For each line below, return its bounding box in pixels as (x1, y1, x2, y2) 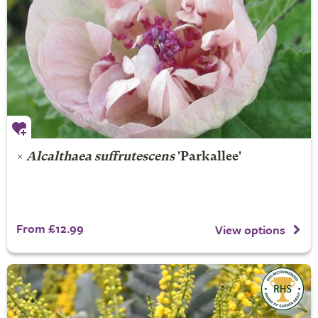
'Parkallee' (174, 151, 241, 163)
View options (215, 220, 285, 238)
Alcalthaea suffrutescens (26, 151, 175, 163)
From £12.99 (16, 219, 84, 237)
